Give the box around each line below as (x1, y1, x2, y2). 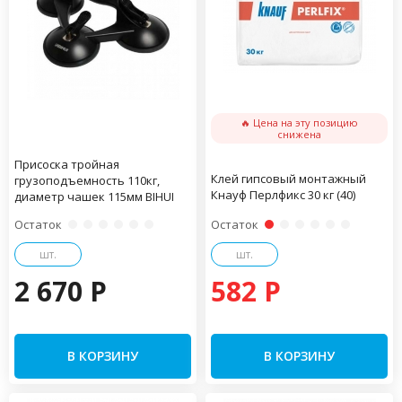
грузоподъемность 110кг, (14, 171, 160, 188)
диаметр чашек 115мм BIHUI (14, 188, 174, 205)
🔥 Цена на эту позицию (240, 115, 358, 129)
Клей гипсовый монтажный (211, 170, 366, 187)
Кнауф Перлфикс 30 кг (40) (211, 186, 355, 203)
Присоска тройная (14, 155, 119, 172)
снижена (277, 127, 321, 141)
